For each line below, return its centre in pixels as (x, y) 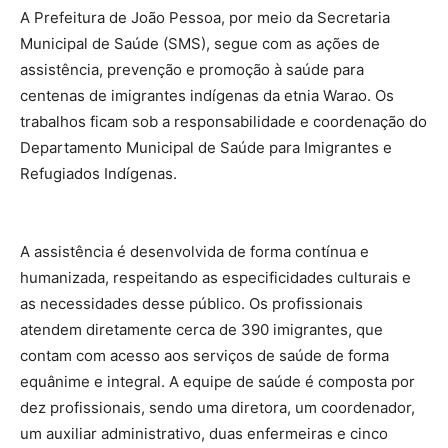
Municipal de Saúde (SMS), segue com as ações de (200, 43)
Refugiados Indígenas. (98, 173)
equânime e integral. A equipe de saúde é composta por (217, 381)
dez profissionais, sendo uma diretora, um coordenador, (217, 407)
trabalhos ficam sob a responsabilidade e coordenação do (223, 121)
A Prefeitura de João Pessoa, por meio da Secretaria (205, 17)
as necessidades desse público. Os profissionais (191, 303)
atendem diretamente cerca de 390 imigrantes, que (201, 329)
